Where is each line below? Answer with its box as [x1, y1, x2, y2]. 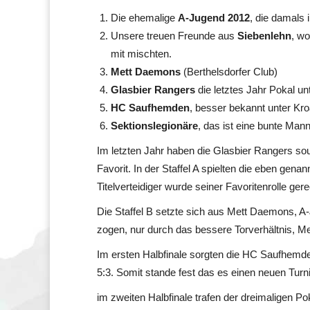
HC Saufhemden [111, 102, 190, 114]
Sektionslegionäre [111, 120, 198, 132]
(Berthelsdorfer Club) [181, 66, 277, 78]
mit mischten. [111, 48, 172, 60]
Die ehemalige [111, 12, 178, 24]
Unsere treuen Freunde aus [111, 30, 237, 42]
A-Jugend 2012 [178, 12, 250, 24]
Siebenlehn [237, 30, 291, 42]
